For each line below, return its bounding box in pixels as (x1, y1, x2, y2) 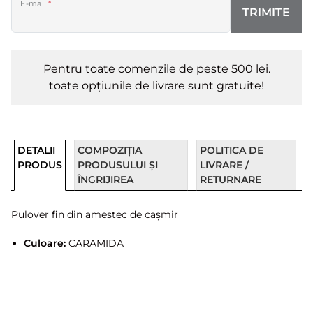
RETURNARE (199, 173, 261, 186)
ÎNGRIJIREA (78, 173, 133, 186)
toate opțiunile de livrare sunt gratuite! (49, 79, 264, 92)
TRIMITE (242, 6, 290, 19)
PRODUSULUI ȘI (78, 159, 158, 171)
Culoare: (23, 237, 66, 249)
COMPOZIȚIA (78, 144, 142, 156)
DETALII (17, 144, 55, 156)
